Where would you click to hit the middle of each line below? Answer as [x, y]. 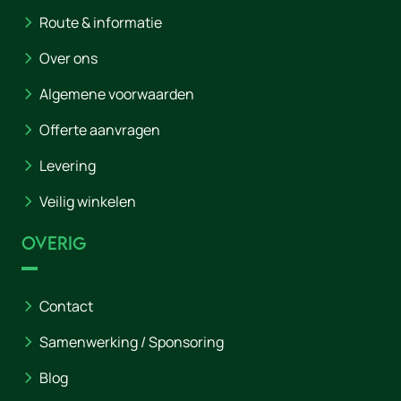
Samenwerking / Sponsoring [132, 342]
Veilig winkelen [88, 201]
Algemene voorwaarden [117, 94]
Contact [66, 306]
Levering [68, 166]
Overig [54, 243]
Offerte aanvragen [100, 130]
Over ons [68, 58]
